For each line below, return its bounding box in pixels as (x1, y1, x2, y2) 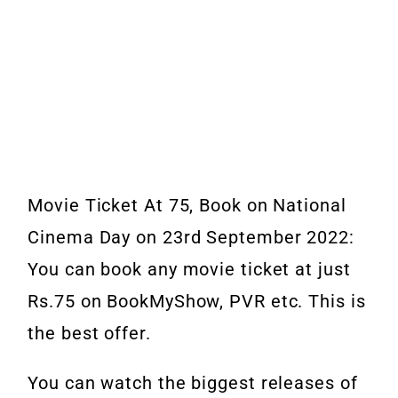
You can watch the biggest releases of (28, 372, 358, 394)
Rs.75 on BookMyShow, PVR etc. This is (28, 291, 366, 313)
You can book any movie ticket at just (28, 259, 351, 281)
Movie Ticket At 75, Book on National (28, 195, 346, 217)
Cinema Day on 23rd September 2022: (28, 227, 354, 249)
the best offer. (28, 322, 151, 345)
